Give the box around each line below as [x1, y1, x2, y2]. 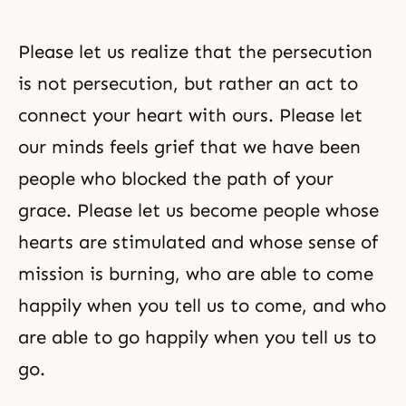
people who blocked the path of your [18, 168, 333, 189]
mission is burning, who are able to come [18, 263, 373, 285]
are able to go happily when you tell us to [18, 326, 376, 348]
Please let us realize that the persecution [18, 41, 372, 63]
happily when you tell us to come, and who [18, 295, 386, 316]
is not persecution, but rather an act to [18, 72, 358, 94]
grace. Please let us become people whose [18, 199, 379, 221]
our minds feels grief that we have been [18, 136, 361, 158]
